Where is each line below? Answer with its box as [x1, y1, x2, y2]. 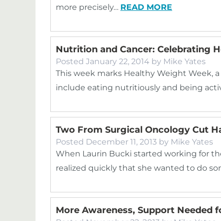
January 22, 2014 [86, 57, 149, 66]
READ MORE [120, 2, 172, 12]
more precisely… [56, 2, 120, 12]
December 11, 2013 [86, 137, 157, 147]
